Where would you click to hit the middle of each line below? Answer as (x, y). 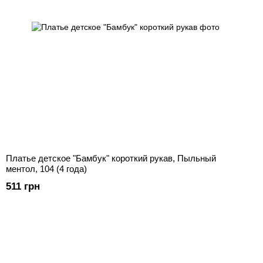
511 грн (23, 187)
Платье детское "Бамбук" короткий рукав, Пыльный (111, 159)
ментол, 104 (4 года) (46, 169)
